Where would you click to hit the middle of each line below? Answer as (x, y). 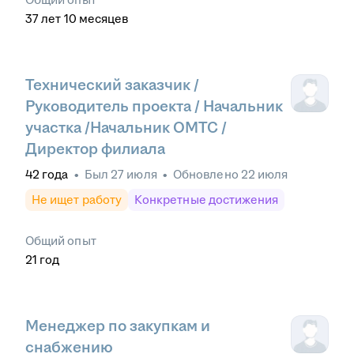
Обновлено (207, 174)
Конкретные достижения (206, 199)
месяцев (104, 19)
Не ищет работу (77, 199)
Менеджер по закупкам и (118, 326)
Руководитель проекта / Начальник (154, 107)
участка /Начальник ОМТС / (126, 128)
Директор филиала (95, 149)
